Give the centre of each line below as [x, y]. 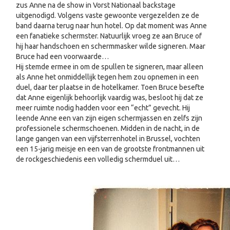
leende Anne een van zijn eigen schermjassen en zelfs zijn [109, 118]
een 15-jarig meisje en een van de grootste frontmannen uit [110, 149]
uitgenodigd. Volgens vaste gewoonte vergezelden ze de [108, 15]
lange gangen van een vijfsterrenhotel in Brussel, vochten [108, 139]
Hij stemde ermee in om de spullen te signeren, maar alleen [110, 67]
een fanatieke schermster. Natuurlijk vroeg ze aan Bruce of [109, 36]
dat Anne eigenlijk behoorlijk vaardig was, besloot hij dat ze [110, 98]
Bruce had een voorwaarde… [62, 56]
